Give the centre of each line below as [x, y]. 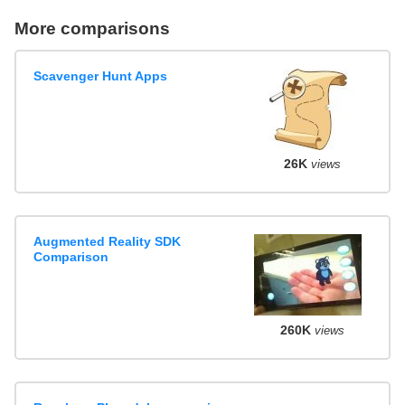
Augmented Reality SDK [108, 242]
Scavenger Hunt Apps [101, 75]
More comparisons [92, 29]
